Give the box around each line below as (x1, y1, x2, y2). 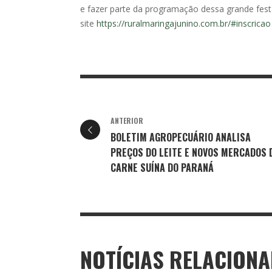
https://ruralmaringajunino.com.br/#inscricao (97, 17, 271, 29)
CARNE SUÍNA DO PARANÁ (110, 160, 214, 175)
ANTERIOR (110, 115, 143, 126)
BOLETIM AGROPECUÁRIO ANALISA (110, 130, 251, 145)
